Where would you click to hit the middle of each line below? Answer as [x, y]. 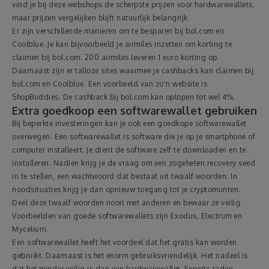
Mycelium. [30, 229]
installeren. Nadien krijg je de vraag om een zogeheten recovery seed [134, 163]
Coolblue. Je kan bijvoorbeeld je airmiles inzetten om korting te [122, 44]
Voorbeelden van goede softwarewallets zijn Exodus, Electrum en [127, 216]
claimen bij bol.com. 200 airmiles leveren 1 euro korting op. [116, 57]
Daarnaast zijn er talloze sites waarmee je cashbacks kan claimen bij [133, 70]
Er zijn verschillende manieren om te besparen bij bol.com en [118, 31]
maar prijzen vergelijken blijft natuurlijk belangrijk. [101, 17]
